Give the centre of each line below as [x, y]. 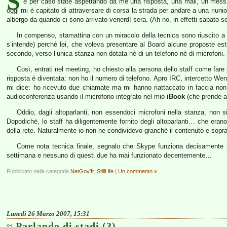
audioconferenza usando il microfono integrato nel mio [87, 97]
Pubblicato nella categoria [39, 171]
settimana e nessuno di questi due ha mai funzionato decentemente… [109, 155]
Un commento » [138, 171]
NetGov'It [82, 171]
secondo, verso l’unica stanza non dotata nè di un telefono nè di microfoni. [116, 53]
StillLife [105, 171]
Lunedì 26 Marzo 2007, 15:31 [48, 214]
